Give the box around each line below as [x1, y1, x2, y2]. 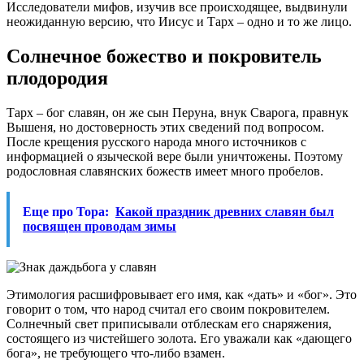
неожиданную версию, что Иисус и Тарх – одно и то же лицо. [6, 15, 352, 29]
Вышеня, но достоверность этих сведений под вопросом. [6, 120, 324, 135]
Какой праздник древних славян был [115, 205, 334, 219]
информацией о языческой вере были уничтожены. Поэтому [6, 149, 343, 164]
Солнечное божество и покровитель [6, 45, 322, 67]
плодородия [6, 67, 108, 89]
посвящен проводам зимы [23, 219, 176, 234]
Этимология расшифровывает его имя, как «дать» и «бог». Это [6, 288, 357, 302]
